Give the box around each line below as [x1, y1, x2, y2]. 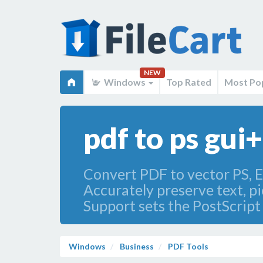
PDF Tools [168, 241, 208, 251]
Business [118, 241, 154, 251]
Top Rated [166, 76, 211, 87]
